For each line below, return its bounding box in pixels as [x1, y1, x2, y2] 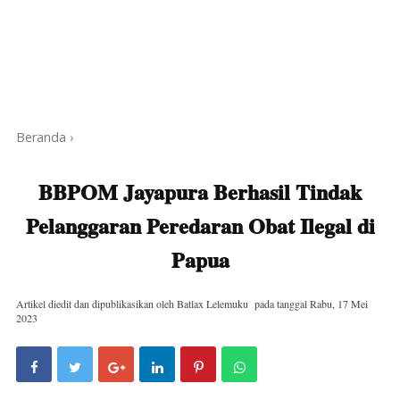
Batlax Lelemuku [177, 296, 248, 311]
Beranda [16, 128, 66, 146]
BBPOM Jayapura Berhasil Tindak [38, 175, 362, 207]
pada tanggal [254, 296, 310, 311]
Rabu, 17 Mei [310, 296, 368, 311]
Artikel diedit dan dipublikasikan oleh [16, 296, 177, 311]
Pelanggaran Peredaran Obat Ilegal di [25, 209, 375, 241]
